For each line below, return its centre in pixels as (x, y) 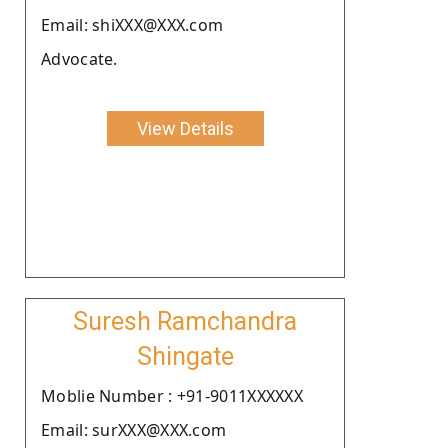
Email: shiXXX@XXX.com (132, 24)
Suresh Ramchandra (185, 321)
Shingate (185, 356)
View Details (185, 128)
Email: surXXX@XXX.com (134, 429)
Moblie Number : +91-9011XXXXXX (172, 395)
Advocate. (79, 58)
